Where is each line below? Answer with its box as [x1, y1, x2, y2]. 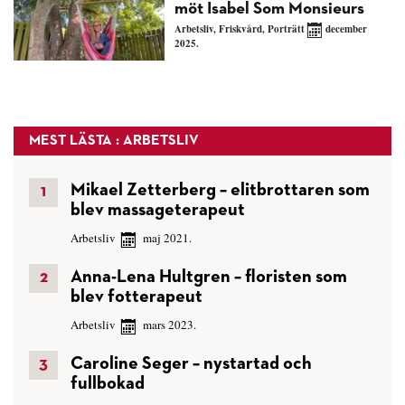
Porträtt [267, 22, 305, 37]
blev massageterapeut [71, 201, 245, 220]
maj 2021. [140, 230, 192, 247]
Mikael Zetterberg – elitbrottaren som [71, 181, 370, 200]
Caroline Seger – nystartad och [71, 354, 312, 373]
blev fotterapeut [71, 287, 202, 306]
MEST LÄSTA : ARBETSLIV [29, 134, 199, 149]
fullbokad [71, 374, 145, 393]
